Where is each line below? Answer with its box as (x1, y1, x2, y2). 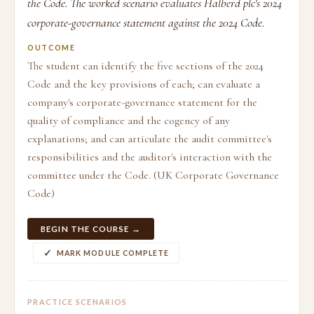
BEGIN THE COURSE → (41, 224, 141, 233)
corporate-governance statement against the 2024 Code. (27, 15, 264, 30)
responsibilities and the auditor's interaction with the (27, 150, 272, 164)
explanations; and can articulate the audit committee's (27, 132, 272, 146)
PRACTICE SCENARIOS (27, 297, 128, 306)
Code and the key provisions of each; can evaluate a (27, 77, 260, 91)
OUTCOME (27, 43, 76, 52)
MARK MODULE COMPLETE (57, 249, 170, 257)
